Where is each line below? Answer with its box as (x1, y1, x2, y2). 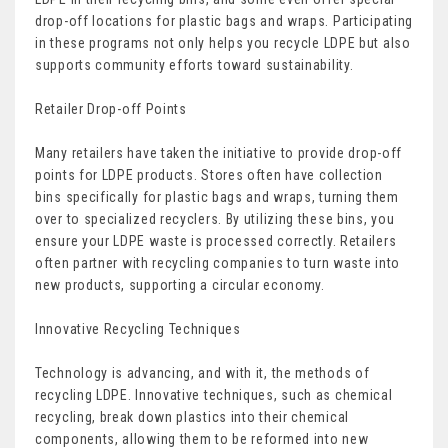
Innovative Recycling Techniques (35, 321, 241, 338)
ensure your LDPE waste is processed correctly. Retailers (35, 233, 397, 250)
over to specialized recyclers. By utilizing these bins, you (35, 211, 395, 228)
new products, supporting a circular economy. (35, 277, 325, 294)
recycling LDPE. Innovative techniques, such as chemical (35, 387, 393, 404)
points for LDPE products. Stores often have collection (35, 167, 383, 184)
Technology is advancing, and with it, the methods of (35, 365, 370, 382)
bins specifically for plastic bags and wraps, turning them (35, 189, 399, 206)
